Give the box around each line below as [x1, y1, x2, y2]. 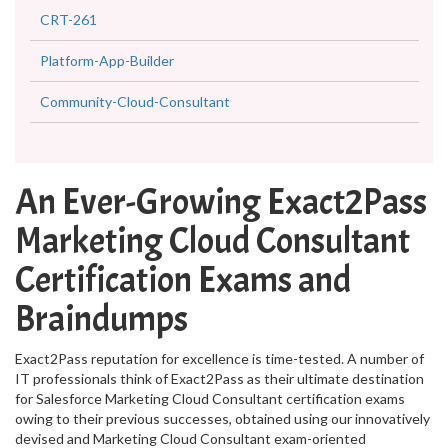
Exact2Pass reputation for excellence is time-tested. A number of [15, 350, 424, 367]
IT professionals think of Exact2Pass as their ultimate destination [15, 370, 424, 387]
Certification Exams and [15, 257, 351, 303]
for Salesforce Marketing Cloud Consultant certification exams [15, 390, 405, 407]
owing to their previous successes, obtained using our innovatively [15, 410, 430, 427]
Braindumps [15, 296, 188, 342]
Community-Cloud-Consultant [40, 93, 230, 110]
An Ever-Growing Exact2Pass [15, 179, 427, 225]
